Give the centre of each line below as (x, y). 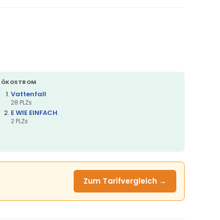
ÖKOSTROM (19, 82)
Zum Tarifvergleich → (125, 181)
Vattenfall (28, 94)
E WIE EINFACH (34, 112)
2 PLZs (19, 121)
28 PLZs (21, 102)
